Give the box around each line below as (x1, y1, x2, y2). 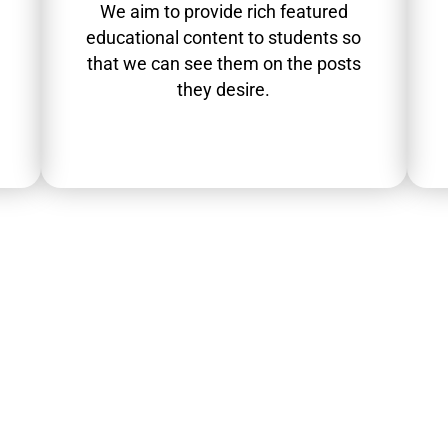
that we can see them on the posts (86, 53, 361, 75)
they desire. (177, 79, 271, 101)
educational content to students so (86, 27, 362, 49)
